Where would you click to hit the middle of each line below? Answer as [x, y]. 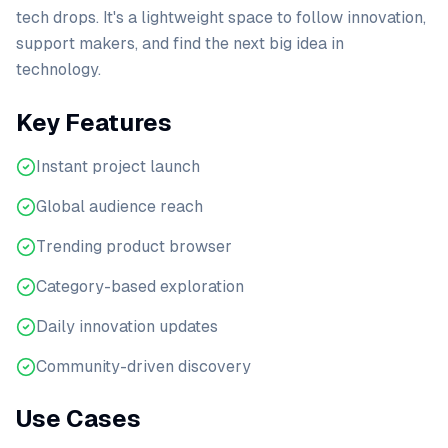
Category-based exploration [140, 286]
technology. [58, 69]
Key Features [94, 122]
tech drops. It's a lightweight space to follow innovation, [221, 17]
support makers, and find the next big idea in [180, 43]
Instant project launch [118, 166]
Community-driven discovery [143, 366]
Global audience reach [119, 206]
